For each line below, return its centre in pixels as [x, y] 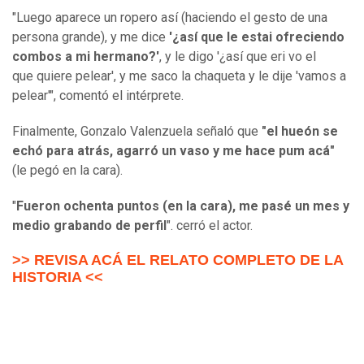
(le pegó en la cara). [67, 171]
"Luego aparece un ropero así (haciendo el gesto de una [170, 18]
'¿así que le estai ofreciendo [257, 37]
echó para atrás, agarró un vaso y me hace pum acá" [173, 151]
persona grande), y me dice [91, 37]
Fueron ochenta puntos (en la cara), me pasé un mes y [183, 206]
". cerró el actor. [210, 226]
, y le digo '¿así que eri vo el [238, 57]
